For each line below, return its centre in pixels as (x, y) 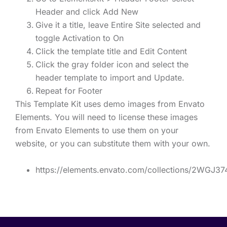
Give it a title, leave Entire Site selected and (118, 25)
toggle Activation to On (80, 38)
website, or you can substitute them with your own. (113, 144)
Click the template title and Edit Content (111, 51)
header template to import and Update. (110, 78)
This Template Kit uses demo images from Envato (110, 104)
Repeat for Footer (69, 91)
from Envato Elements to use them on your (97, 130)
